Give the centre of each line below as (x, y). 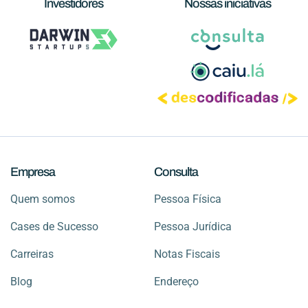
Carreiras (32, 254)
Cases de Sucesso (54, 226)
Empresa (33, 172)
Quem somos (43, 199)
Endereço (176, 281)
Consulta (176, 172)
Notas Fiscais (187, 254)
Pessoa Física (188, 199)
